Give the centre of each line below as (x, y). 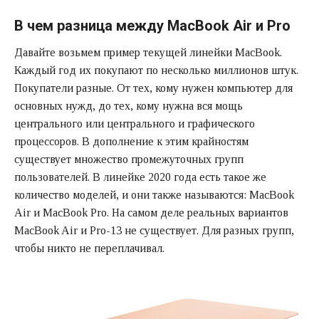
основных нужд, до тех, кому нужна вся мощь (129, 105)
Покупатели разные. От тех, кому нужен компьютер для (153, 88)
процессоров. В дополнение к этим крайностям (131, 141)
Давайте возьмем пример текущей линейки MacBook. (148, 52)
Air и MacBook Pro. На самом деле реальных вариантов (151, 212)
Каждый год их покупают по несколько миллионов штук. (156, 70)
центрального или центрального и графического (135, 123)
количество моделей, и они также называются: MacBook (154, 194)
